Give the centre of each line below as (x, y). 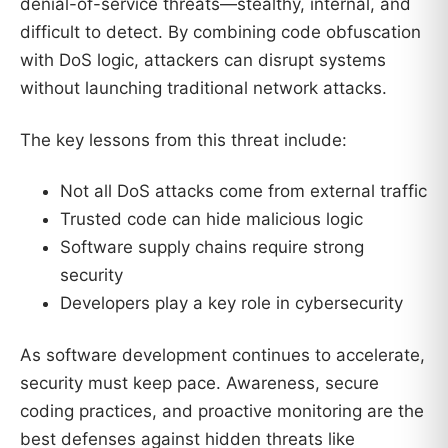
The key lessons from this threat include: (183, 139)
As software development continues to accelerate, (222, 355)
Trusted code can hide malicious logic (211, 219)
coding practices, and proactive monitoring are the (222, 411)
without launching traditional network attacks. (203, 87)
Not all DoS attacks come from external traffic (243, 191)
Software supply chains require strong (212, 247)
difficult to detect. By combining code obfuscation (220, 31)
